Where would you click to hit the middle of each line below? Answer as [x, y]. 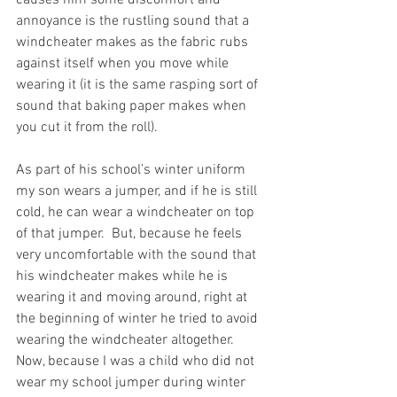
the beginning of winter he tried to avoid [139, 319]
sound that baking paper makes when [133, 106]
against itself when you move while [124, 63]
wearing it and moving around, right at [133, 297]
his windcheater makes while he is [124, 276]
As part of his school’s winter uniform [132, 170]
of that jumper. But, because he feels [131, 234]
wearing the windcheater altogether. [128, 340]
